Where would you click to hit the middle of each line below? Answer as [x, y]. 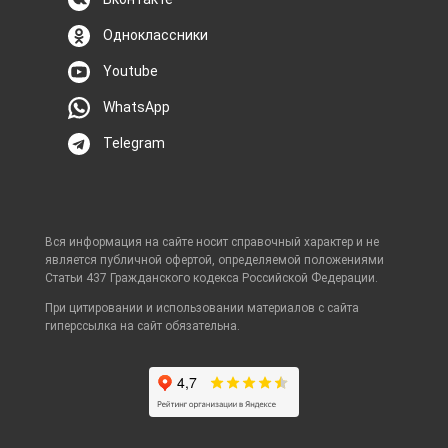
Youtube [130, 70]
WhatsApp [136, 106]
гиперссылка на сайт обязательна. [142, 326]
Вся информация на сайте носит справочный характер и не [212, 242]
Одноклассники [155, 34]
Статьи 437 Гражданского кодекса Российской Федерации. [211, 278]
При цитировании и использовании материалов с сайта [202, 308]
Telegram [134, 142]
